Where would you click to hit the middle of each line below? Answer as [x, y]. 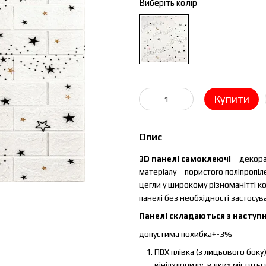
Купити [232, 99]
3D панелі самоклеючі [186, 159]
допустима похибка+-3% [186, 234]
